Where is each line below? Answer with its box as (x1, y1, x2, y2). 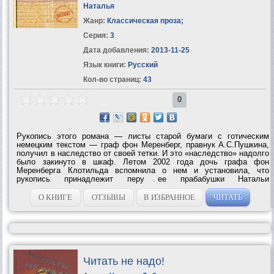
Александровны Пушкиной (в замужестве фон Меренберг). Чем (17, 182, 270, 192)
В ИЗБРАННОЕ (144, 192, 196, 202)
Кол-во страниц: (83, 75, 141, 84)
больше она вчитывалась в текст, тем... (17, 191, 165, 201)
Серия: (83, 31, 110, 40)
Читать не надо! (83, 254, 165, 267)
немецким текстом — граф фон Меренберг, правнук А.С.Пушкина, (17, 139, 270, 149)
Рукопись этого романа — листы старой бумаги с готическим (17, 131, 270, 141)
